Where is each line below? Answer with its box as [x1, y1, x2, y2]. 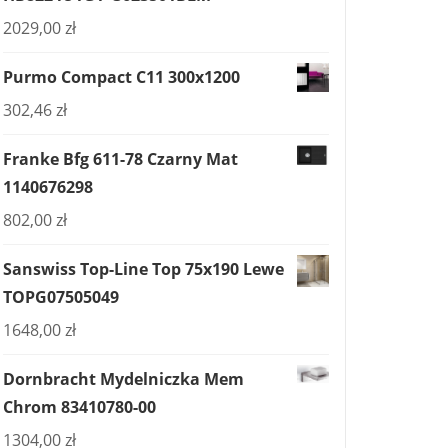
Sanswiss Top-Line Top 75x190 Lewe [3, 258, 284, 280]
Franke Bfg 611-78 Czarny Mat [3, 148, 238, 170]
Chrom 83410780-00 [3, 396, 156, 418]
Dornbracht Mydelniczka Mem [3, 368, 244, 390]
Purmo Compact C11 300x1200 [3, 66, 240, 88]
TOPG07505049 [3, 286, 119, 308]
